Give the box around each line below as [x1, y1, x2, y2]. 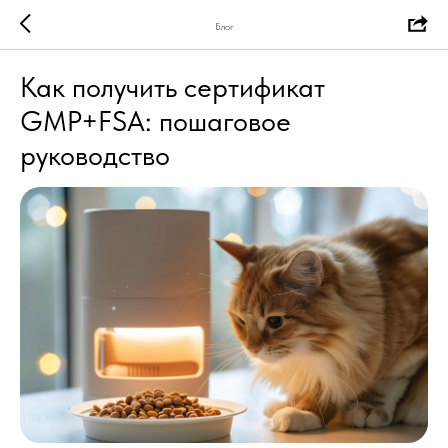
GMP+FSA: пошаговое [20, 104, 291, 138]
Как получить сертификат [20, 70, 325, 104]
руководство [20, 138, 170, 172]
